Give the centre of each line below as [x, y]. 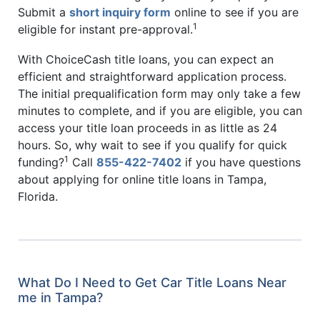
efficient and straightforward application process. [152, 76]
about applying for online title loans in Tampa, [142, 179]
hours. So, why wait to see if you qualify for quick [152, 145]
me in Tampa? [60, 297]
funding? [41, 162]
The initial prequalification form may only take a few [159, 93]
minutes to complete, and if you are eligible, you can [160, 110]
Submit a [44, 12]
